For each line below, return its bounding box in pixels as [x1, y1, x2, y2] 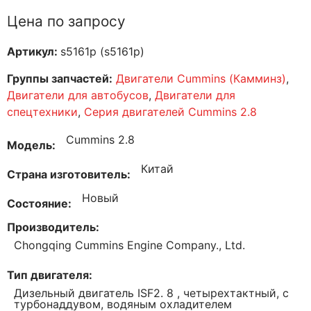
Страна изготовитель [7, 167, 127, 181]
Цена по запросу [7, 12, 126, 30]
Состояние [7, 196, 68, 210]
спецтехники [7, 104, 78, 119]
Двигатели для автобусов [7, 87, 149, 102]
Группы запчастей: [7, 71, 112, 85]
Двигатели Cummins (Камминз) [116, 71, 286, 85]
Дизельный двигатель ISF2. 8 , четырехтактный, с [14, 286, 289, 301]
